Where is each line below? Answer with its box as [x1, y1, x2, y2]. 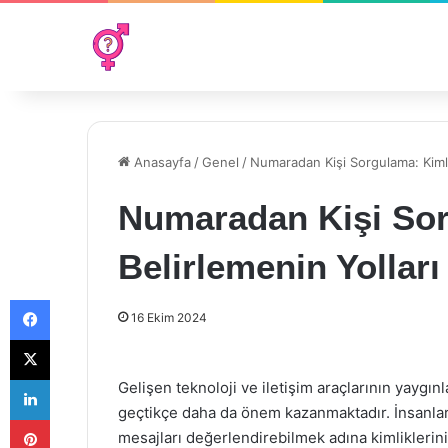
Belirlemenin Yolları [118, 247, 440, 286]
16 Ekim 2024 [131, 310, 207, 325]
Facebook [49, 291, 110, 307]
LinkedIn [49, 371, 101, 387]
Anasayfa [130, 154, 191, 170]
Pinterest [49, 411, 106, 427]
